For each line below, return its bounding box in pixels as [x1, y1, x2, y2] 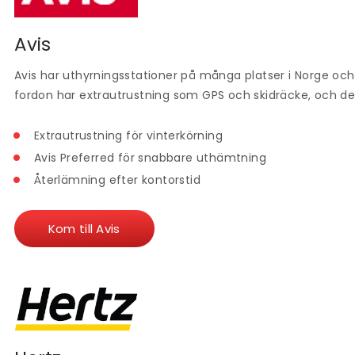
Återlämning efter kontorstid [33, 172, 200, 189]
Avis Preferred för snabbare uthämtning [33, 150, 266, 166]
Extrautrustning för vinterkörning [33, 128, 223, 144]
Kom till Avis [48, 219, 120, 237]
